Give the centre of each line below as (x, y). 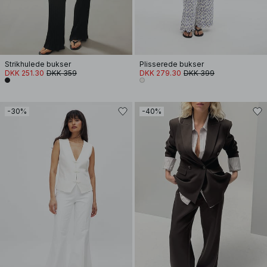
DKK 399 (199, 73)
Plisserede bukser (172, 64)
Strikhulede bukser (38, 64)
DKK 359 (62, 73)
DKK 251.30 (24, 73)
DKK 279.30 (160, 73)
